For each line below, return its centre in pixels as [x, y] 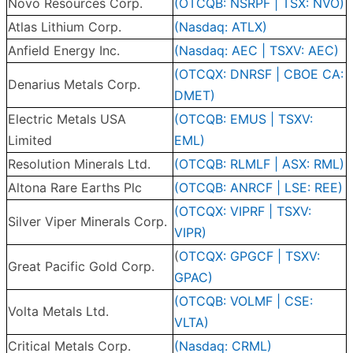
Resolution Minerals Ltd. [79, 164]
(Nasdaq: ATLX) [221, 27]
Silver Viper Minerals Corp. [87, 222]
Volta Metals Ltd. [58, 312]
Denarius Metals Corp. [74, 85]
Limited [30, 141]
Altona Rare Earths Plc [75, 188]
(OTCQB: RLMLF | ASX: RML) [259, 164]
